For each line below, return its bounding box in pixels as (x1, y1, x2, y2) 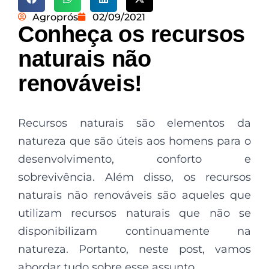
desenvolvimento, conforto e (18, 152, 251, 166)
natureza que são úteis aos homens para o (18, 134, 251, 148)
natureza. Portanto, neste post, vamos (18, 242, 251, 256)
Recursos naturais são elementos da (18, 116, 251, 130)
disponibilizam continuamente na (18, 224, 251, 238)
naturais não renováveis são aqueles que (18, 188, 251, 202)
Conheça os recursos (18, 21, 245, 47)
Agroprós (32, 11, 78, 23)
